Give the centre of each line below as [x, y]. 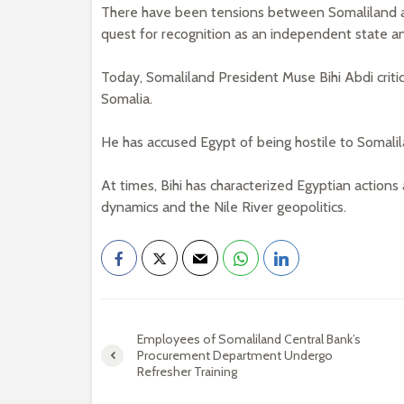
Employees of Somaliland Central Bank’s [249, 339]
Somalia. [127, 99]
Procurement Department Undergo [235, 355]
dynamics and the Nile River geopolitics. [224, 207]
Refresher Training [187, 372]
